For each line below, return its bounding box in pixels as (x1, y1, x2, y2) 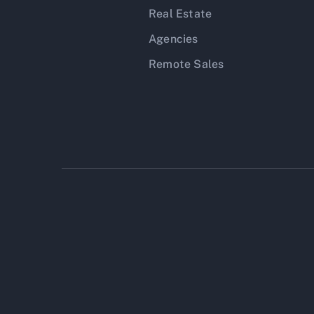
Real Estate (149, 7, 212, 20)
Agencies (149, 32, 198, 46)
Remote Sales (149, 57, 224, 71)
